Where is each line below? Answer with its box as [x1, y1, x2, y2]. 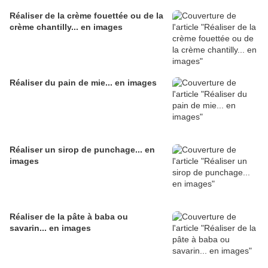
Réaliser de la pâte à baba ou [10, 212, 128, 222]
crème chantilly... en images [10, 22, 123, 32]
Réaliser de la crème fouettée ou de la [10, 11, 163, 21]
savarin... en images [10, 223, 91, 233]
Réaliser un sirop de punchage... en [10, 145, 155, 155]
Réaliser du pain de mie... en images [10, 78, 157, 88]
